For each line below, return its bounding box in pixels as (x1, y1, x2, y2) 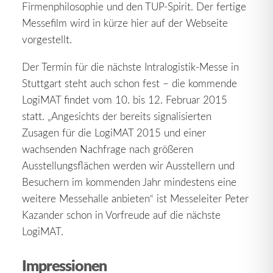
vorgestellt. (22, 32, 72, 46)
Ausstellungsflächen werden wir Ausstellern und (22, 158, 235, 172)
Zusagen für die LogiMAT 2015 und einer (22, 125, 206, 140)
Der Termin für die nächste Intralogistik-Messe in (22, 59, 239, 74)
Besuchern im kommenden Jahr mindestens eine (22, 174, 236, 189)
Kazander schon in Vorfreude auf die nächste (22, 207, 221, 222)
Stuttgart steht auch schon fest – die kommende (22, 76, 237, 90)
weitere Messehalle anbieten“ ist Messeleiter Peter (22, 191, 249, 205)
